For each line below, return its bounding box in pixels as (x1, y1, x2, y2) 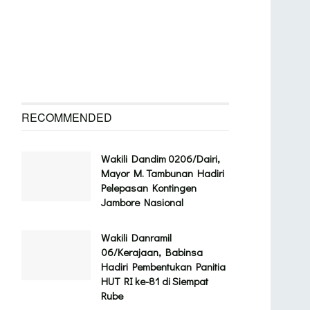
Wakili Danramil (101, 230, 172, 245)
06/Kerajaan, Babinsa (101, 245, 203, 259)
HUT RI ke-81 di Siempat (101, 274, 208, 289)
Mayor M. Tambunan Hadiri (101, 166, 224, 181)
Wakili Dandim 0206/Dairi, (101, 152, 220, 166)
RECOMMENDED (21, 109, 112, 126)
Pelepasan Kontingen (101, 181, 197, 195)
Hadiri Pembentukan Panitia (101, 259, 226, 274)
